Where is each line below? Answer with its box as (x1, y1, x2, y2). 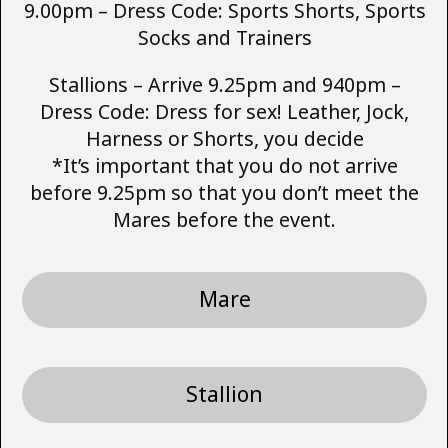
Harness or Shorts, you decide (85, 124, 364, 152)
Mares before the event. (113, 205, 336, 233)
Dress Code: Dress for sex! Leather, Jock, (40, 97, 409, 125)
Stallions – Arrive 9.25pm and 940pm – (48, 70, 401, 98)
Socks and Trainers (137, 23, 312, 51)
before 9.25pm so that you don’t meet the (30, 178, 419, 206)
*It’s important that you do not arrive (51, 151, 398, 179)
